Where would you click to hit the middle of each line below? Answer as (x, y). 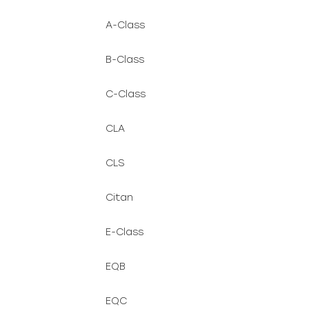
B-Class (125, 60)
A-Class (125, 25)
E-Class (124, 232)
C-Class (126, 94)
